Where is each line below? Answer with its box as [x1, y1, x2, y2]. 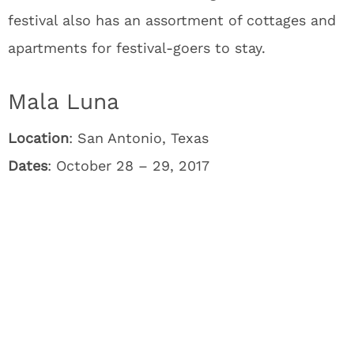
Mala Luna [8, 88, 119, 115]
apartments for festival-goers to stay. [8, 40, 265, 56]
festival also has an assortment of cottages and [8, 12, 336, 28]
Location [8, 130, 69, 146]
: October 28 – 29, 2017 [47, 157, 209, 174]
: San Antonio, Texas [69, 130, 209, 146]
